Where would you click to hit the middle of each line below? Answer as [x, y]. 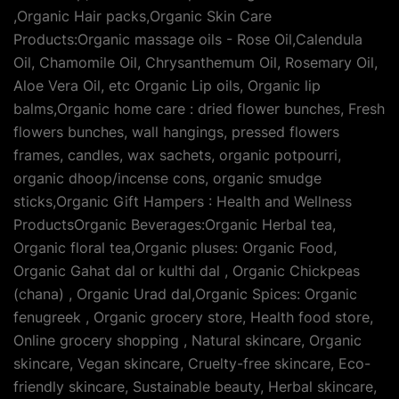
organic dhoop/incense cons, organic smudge [167, 179]
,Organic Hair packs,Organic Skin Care [142, 16]
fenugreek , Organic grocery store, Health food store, [193, 318]
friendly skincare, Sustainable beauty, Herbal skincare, [195, 387]
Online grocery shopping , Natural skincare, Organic [187, 341]
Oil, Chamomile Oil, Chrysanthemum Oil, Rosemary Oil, [195, 63]
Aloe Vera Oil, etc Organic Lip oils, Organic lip [167, 86]
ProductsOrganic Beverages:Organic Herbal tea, [175, 225]
